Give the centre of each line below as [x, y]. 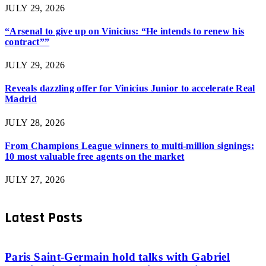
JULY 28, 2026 [35, 122]
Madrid [21, 99]
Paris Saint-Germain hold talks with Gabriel [118, 257]
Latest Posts [44, 218]
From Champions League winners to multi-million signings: [129, 145]
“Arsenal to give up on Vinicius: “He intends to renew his [125, 31]
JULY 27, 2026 [35, 180]
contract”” [27, 42]
